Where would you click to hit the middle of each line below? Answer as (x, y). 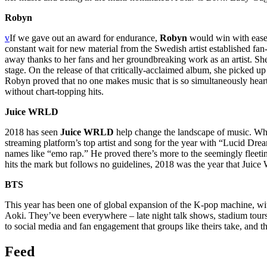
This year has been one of (54, 205)
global (115, 205)
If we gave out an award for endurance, (85, 38)
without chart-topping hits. (54, 92)
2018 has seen (32, 132)
